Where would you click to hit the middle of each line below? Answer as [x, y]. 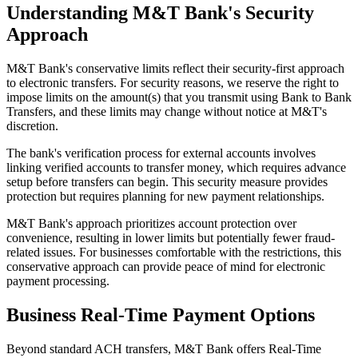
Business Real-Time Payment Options [161, 314]
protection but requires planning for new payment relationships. [165, 196]
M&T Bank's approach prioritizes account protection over [151, 223]
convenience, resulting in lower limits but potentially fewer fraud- [171, 237]
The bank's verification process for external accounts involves [161, 153]
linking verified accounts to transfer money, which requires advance [176, 167]
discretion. [32, 125]
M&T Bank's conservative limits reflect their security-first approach [175, 68]
